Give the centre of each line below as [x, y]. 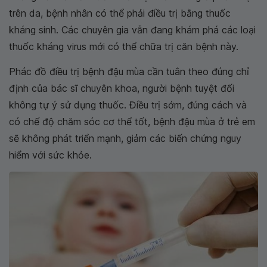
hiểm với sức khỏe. [50, 155]
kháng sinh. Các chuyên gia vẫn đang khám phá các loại [132, 30]
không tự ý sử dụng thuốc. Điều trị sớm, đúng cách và [128, 105]
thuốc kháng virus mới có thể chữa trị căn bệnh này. [124, 46]
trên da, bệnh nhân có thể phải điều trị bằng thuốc [120, 13]
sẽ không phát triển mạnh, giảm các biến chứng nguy [125, 138]
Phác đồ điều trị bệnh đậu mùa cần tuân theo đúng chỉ [129, 71]
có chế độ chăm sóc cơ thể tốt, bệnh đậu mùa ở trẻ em [132, 121]
